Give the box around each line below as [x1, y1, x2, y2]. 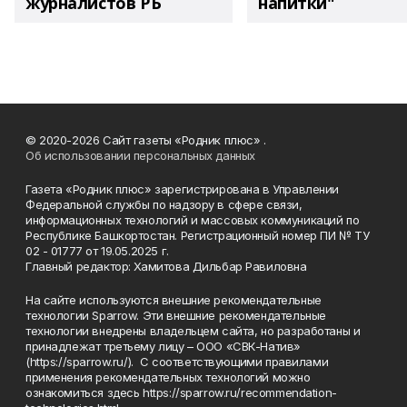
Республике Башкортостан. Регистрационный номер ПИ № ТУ [25, 228, 370, 243]
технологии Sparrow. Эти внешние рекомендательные [25, 308, 326, 323]
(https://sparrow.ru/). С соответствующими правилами [25, 354, 329, 370]
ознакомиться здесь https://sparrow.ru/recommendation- [25, 385, 337, 401]
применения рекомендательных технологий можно [25, 370, 311, 385]
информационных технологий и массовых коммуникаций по [25, 213, 360, 228]
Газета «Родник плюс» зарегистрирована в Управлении [25, 182, 339, 197]
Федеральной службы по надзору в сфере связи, [25, 197, 303, 213]
